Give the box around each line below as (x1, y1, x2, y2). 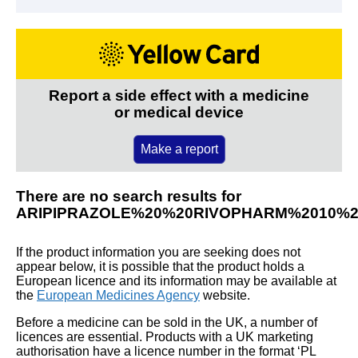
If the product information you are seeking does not (16, 245, 300, 259)
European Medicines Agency (37, 288, 200, 302)
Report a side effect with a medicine (49, 86, 309, 104)
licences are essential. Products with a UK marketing (16, 329, 313, 344)
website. (200, 288, 250, 302)
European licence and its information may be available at (16, 273, 336, 288)
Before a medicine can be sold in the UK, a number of (16, 315, 317, 329)
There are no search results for (16, 187, 241, 205)
